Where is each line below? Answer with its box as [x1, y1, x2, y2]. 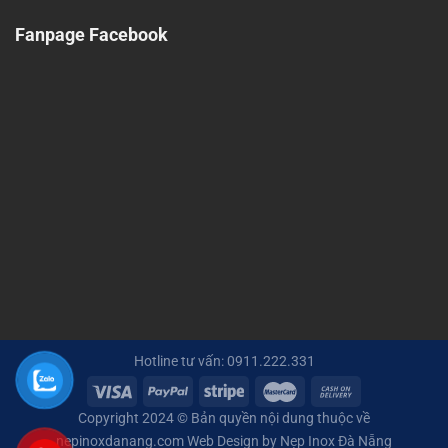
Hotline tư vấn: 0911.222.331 [133, 353, 315, 371]
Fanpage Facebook [15, 24, 168, 46]
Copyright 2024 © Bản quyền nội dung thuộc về [78, 410, 370, 428]
